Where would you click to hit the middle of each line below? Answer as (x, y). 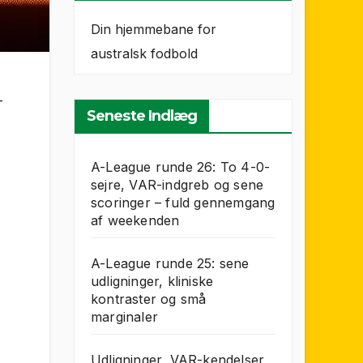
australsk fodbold (144, 53)
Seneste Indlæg (142, 116)
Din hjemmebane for (154, 29)
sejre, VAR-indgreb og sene (177, 185)
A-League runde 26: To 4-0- (181, 167)
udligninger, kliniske (152, 281)
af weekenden (135, 220)
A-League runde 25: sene (170, 263)
